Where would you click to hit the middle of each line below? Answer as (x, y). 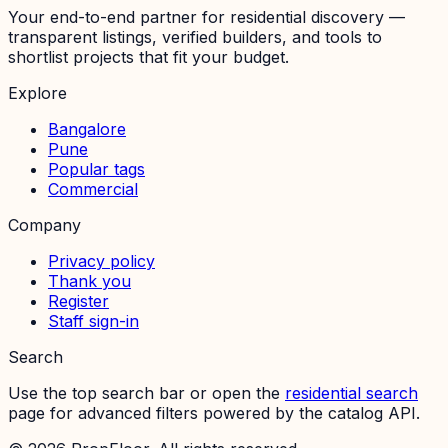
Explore (37, 93)
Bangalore (87, 129)
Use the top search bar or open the (144, 393)
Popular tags (96, 169)
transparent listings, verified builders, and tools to (195, 37)
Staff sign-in (93, 321)
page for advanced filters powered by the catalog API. (214, 413)
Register (78, 301)
